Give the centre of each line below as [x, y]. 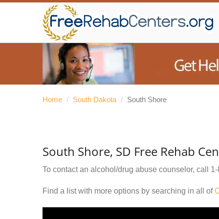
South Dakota [95, 99]
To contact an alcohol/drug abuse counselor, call [127, 169]
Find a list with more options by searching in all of [129, 191]
